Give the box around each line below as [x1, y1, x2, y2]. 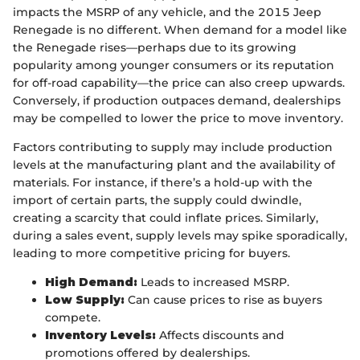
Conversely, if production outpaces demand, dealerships [13, 93, 341, 108]
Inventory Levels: [45, 328, 156, 342]
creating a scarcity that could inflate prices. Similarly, [13, 211, 318, 225]
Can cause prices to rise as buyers [125, 292, 322, 307]
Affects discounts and [156, 328, 284, 342]
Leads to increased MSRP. [137, 275, 289, 289]
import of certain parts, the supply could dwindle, [13, 193, 301, 207]
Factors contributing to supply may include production [13, 140, 333, 154]
